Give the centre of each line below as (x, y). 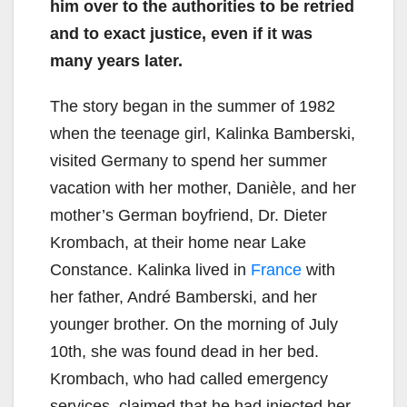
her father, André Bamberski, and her (184, 298)
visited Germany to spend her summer (189, 161)
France (276, 270)
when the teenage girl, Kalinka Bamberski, (203, 134)
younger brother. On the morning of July (194, 325)
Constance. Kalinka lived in (150, 270)
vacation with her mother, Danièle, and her (203, 189)
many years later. (116, 61)
